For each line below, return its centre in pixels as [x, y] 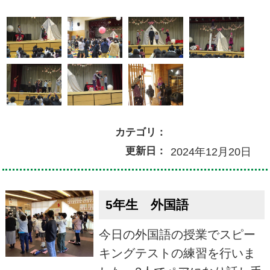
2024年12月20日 [211, 152]
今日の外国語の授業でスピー [177, 235]
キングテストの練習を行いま [177, 253]
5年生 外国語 [147, 205]
